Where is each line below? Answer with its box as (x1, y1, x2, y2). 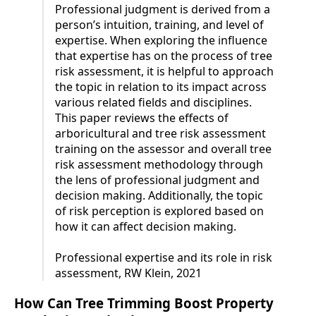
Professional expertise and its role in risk (55, 250, 272, 266)
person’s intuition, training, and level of (55, 17, 264, 33)
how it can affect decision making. (55, 219, 236, 235)
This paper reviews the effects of (55, 110, 229, 126)
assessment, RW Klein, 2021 (55, 265, 202, 281)
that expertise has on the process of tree (55, 48, 272, 64)
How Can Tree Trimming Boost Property (14, 294, 274, 312)
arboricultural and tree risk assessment (55, 126, 266, 142)
